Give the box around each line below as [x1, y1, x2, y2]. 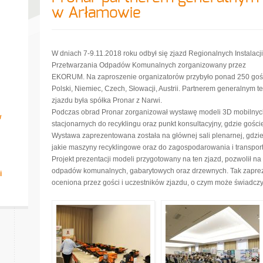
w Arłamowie [52, 5, 141, 21]
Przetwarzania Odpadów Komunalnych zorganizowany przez [52, 61, 246, 69]
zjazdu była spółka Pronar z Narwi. [52, 96, 162, 104]
